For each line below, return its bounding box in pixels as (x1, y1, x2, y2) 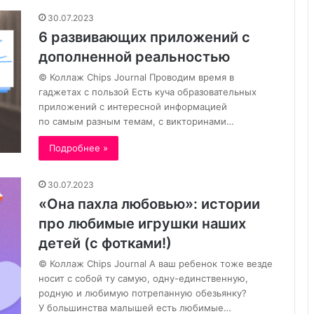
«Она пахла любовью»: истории (39, 195, 260, 212)
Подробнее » (49, 142, 108, 153)
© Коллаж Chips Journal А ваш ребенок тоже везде (39, 257, 273, 269)
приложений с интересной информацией (39, 100, 227, 112)
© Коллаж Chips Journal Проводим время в (39, 71, 234, 83)
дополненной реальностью (39, 48, 230, 65)
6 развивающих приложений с (39, 28, 250, 46)
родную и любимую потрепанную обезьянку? (39, 287, 247, 299)
